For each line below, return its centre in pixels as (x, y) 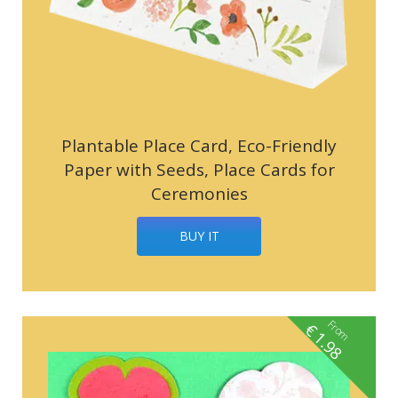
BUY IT (199, 235)
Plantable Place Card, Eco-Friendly (199, 145)
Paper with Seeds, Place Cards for (199, 169)
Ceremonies (199, 193)
